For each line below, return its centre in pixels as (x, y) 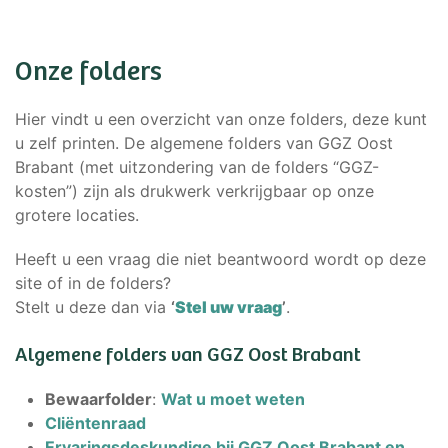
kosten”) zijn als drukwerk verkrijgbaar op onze (194, 191)
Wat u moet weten (233, 399)
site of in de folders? (93, 283)
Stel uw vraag (228, 307)
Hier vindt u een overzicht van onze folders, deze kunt (221, 119)
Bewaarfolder (98, 399)
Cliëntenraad (95, 423)
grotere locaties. (77, 215)
